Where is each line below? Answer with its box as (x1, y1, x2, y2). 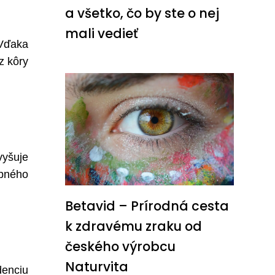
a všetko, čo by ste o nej (65, 4, 219, 23)
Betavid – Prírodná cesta (65, 197, 229, 215)
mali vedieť (65, 25, 138, 43)
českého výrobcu (65, 238, 176, 256)
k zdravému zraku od (65, 217, 202, 236)
